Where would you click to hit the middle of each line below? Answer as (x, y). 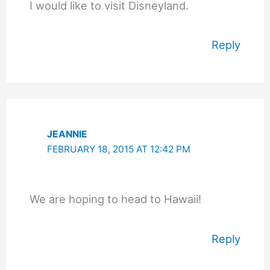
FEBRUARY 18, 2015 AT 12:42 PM (119, 149)
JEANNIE (67, 134)
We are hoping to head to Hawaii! (115, 199)
